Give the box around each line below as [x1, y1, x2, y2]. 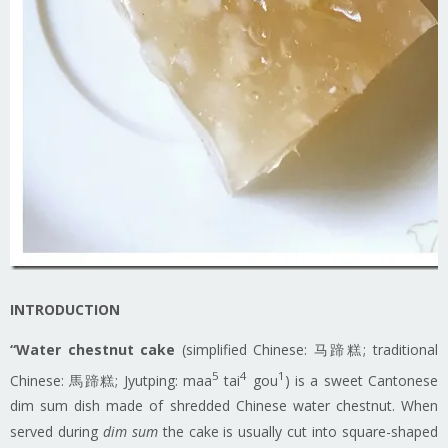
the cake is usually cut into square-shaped [157, 422, 439, 442]
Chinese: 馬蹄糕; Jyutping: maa [10, 370, 212, 390]
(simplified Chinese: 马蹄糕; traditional [175, 339, 439, 359]
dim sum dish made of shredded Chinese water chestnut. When [10, 396, 438, 416]
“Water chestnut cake [10, 339, 176, 359]
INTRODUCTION [10, 299, 120, 319]
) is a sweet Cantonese [284, 370, 439, 390]
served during [10, 422, 103, 442]
